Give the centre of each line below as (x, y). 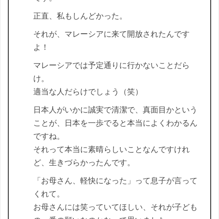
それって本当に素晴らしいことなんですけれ (111, 150)
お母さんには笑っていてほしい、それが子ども (115, 207)
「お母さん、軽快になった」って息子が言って (115, 181)
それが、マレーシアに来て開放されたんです (111, 34)
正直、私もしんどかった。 (80, 16)
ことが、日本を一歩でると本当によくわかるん (115, 123)
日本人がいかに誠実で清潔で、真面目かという (115, 110)
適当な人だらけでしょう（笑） (88, 92)
